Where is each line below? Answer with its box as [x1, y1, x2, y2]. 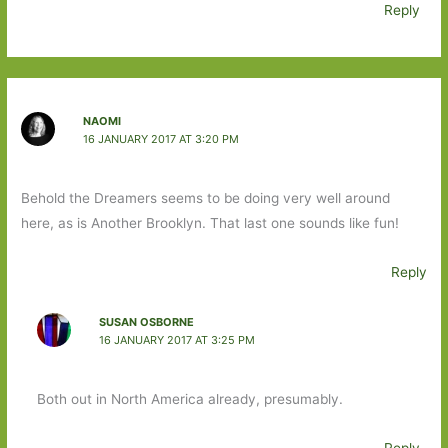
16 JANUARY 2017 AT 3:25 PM [98, 332, 255, 347]
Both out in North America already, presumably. [36, 390, 343, 407]
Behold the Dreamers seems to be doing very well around [21, 190, 391, 207]
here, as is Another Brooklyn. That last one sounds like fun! [21, 215, 400, 232]
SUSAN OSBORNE [98, 314, 194, 329]
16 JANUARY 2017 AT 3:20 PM [82, 131, 239, 146]
